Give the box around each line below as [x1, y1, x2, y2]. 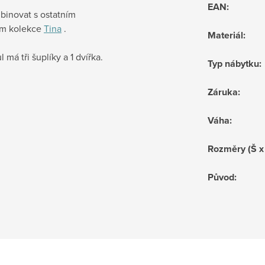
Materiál [208, 28, 243, 42]
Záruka [208, 85, 238, 99]
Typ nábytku [208, 56, 259, 70]
